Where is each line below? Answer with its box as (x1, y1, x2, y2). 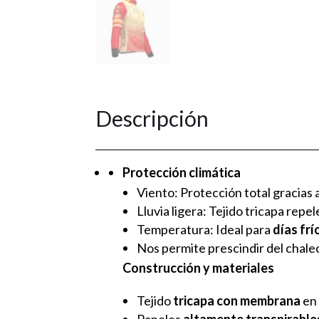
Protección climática (122, 164, 241, 180)
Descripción (95, 105, 209, 131)
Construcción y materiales (122, 259, 275, 276)
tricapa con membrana (173, 292, 301, 308)
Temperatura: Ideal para (137, 221, 273, 237)
